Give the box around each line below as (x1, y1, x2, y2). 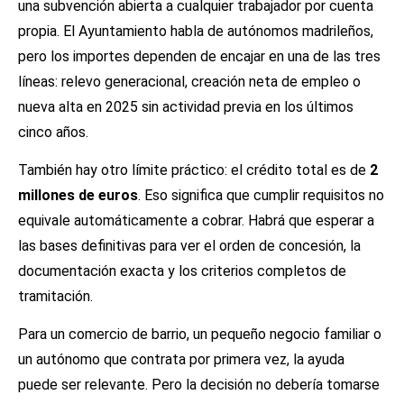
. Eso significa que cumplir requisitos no (138, 186, 384, 204)
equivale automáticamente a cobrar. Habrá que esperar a (18, 211, 374, 229)
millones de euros (18, 186, 138, 204)
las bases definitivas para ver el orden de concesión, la (18, 236, 361, 254)
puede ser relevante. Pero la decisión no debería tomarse (18, 376, 380, 394)
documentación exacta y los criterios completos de (18, 262, 346, 280)
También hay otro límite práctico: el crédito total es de (18, 161, 370, 179)
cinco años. (18, 123, 88, 141)
